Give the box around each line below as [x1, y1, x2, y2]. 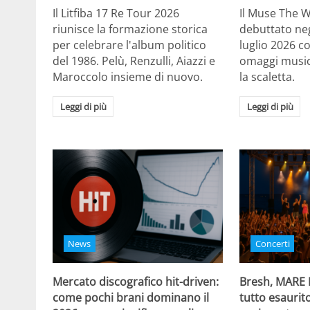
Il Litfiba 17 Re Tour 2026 [53, 6, 179, 21]
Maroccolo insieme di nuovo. [53, 69, 203, 85]
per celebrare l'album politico [53, 37, 206, 53]
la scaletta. [239, 69, 295, 85]
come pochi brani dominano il [53, 290, 209, 306]
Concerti [255, 237, 290, 250]
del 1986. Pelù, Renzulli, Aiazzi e [53, 53, 215, 69]
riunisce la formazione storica [53, 21, 208, 37]
